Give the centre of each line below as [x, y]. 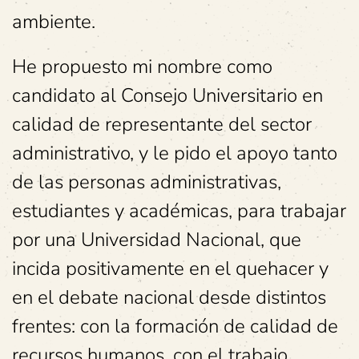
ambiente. [54, 22]
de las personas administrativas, [147, 182]
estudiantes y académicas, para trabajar [179, 211]
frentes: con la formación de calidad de [175, 326]
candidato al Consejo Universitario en [167, 95]
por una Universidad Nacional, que [157, 240]
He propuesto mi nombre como [142, 67]
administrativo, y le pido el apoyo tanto [175, 153]
